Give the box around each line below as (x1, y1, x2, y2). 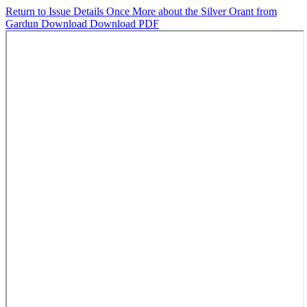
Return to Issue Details (5, 5, 106, 17)
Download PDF (90, 18, 159, 29)
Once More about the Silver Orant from (106, 5, 277, 17)
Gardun (5, 18, 41, 29)
